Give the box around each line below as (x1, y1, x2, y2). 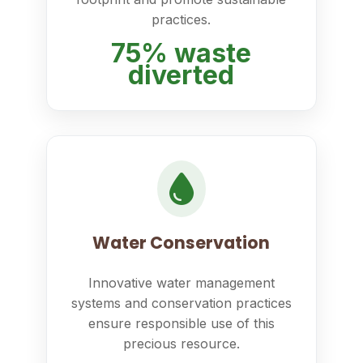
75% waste (111, 37, 252, 69)
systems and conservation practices (70, 295, 292, 311)
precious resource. (122, 335, 240, 352)
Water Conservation (92, 231, 271, 254)
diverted (128, 59, 235, 91)
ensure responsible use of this (88, 315, 275, 331)
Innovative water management (88, 275, 275, 291)
